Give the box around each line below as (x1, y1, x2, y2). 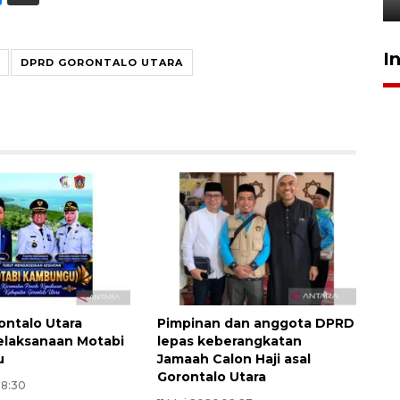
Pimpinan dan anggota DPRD (156, 314, 354, 331)
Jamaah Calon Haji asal (156, 350, 311, 367)
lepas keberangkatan (156, 332, 302, 349)
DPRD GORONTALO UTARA (21, 55, 183, 69)
